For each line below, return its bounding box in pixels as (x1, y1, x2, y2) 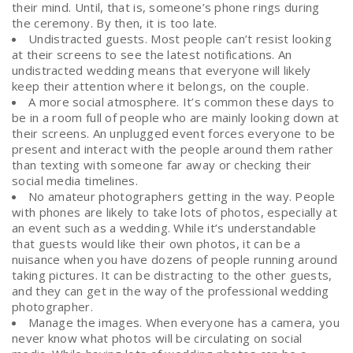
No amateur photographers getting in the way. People (28, 188, 336, 204)
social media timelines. (12, 172, 138, 188)
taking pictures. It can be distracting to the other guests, (12, 266, 333, 283)
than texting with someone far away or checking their (12, 156, 312, 173)
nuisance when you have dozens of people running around (12, 251, 338, 267)
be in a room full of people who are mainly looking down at (12, 109, 340, 125)
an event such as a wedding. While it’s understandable (12, 219, 316, 236)
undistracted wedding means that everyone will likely (12, 61, 311, 78)
